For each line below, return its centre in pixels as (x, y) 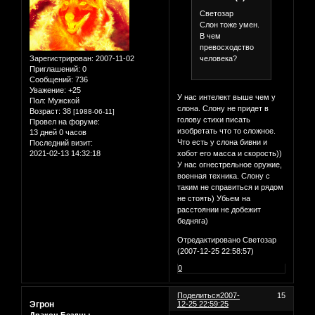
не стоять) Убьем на (214, 198)
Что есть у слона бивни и (223, 142)
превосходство (226, 47)
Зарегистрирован (60, 59)
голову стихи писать (214, 119)
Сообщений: (51, 80)
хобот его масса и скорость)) (230, 153)
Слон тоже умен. (229, 25)
